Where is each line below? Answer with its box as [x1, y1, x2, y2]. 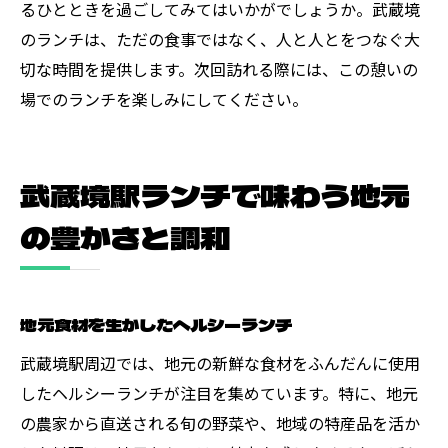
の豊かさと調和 [20, 214, 231, 259]
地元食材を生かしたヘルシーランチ [20, 311, 292, 337]
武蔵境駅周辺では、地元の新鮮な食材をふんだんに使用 [20, 350, 420, 375]
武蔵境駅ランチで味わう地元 [20, 172, 411, 217]
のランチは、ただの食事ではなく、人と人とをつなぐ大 [20, 26, 420, 51]
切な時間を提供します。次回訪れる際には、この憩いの [20, 56, 418, 81]
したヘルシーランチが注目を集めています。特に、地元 [20, 380, 418, 405]
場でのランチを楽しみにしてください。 [20, 86, 308, 111]
